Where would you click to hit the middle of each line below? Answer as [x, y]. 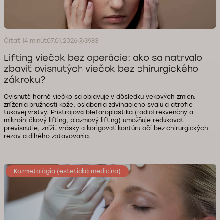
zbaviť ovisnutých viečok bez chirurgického [101, 69]
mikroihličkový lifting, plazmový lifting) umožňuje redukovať [94, 120]
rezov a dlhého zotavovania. [47, 136]
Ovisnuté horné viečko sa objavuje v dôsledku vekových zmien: [100, 97]
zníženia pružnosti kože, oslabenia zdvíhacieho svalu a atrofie [98, 105]
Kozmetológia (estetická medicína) [67, 171]
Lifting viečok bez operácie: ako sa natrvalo [103, 58]
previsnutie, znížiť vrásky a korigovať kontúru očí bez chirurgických [106, 128]
